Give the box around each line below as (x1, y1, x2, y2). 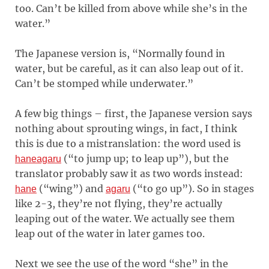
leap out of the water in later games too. (15, 227, 205, 240)
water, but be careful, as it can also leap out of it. (15, 62, 243, 74)
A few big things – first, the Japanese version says (15, 107, 252, 119)
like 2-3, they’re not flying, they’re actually (15, 197, 222, 210)
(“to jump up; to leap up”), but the (61, 152, 229, 165)
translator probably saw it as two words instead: (15, 167, 246, 180)
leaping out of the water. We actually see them (15, 212, 235, 225)
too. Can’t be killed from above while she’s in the (15, 2, 247, 14)
